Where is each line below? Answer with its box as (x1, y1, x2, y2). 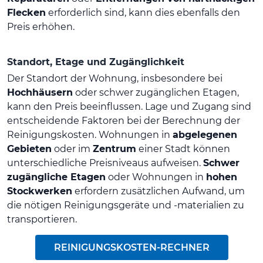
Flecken (7, 6, 46, 18)
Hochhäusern (7, 86, 73, 98)
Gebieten (7, 143, 52, 154)
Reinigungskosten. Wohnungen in (7, 129, 173, 140)
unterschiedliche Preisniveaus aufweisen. (7, 157, 203, 168)
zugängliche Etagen (7, 171, 106, 183)
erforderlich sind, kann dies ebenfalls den (46, 6, 240, 18)
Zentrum (93, 143, 136, 154)
